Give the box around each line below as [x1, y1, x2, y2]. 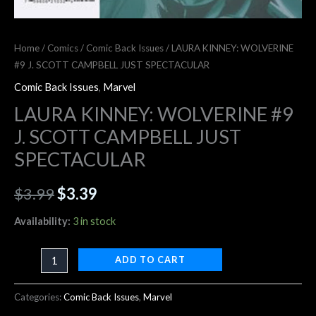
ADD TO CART [114, 254, 186, 266]
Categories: [14, 291, 63, 303]
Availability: [14, 214, 71, 227]
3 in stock [73, 214, 116, 227]
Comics [47, 42, 78, 54]
